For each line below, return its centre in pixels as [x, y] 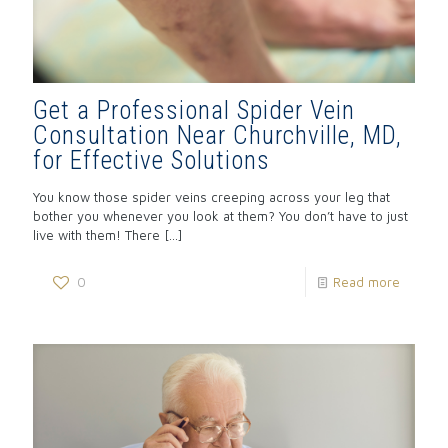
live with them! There [96, 235]
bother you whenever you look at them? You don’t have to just [220, 216]
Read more [366, 282]
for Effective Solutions [151, 161]
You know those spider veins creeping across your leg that [211, 197]
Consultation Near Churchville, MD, [217, 136]
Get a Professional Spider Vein [194, 111]
